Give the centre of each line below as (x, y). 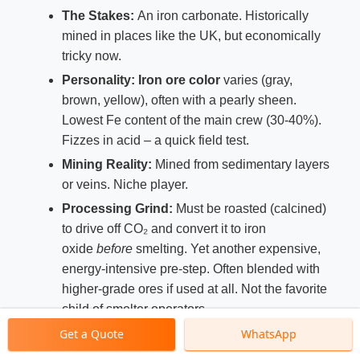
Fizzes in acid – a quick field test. (155, 141)
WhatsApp (268, 334)
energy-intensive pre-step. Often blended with (190, 268)
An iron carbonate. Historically (221, 16)
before (114, 248)
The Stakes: (98, 16)
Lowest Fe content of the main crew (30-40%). (191, 121)
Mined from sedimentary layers (240, 165)
